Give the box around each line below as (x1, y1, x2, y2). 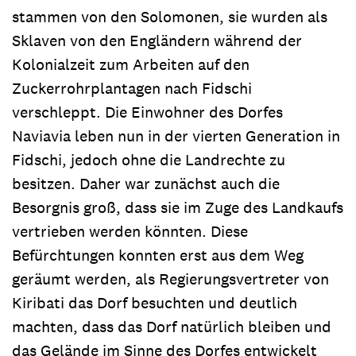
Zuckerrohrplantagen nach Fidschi (12, 77, 252, 99)
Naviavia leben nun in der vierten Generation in (12, 125, 340, 146)
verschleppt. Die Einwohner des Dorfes (12, 101, 283, 122)
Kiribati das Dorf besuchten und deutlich (12, 292, 297, 313)
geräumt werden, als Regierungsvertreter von (12, 268, 329, 289)
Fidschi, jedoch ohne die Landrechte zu (12, 149, 285, 170)
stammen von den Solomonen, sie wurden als (12, 6, 327, 27)
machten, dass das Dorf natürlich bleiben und (12, 315, 331, 337)
